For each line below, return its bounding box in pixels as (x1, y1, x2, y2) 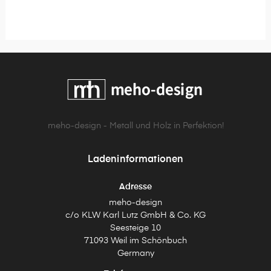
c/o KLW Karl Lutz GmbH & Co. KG (65, 211, 206, 220)
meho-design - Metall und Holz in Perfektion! (47, 122, 224, 131)
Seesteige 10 (110, 224, 161, 233)
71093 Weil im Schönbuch (84, 237, 187, 246)
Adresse (119, 183, 152, 192)
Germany (117, 249, 154, 258)
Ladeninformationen (87, 155, 184, 165)
